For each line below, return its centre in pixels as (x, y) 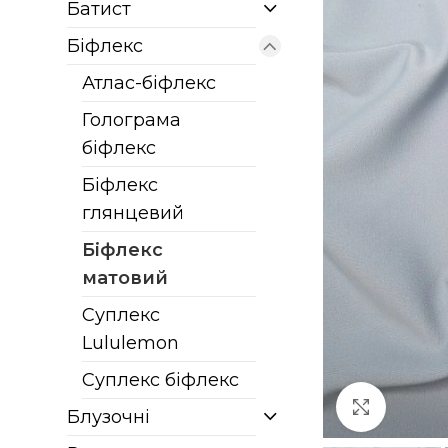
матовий (125, 278)
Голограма (132, 120)
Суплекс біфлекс (161, 380)
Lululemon (131, 343)
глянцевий (133, 213)
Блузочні (109, 417)
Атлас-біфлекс (149, 83)
